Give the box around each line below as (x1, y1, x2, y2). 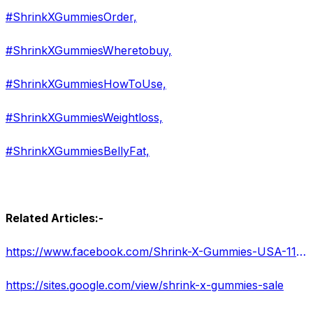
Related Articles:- (6, 211, 103, 226)
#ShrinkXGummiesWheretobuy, (6, 43, 172, 58)
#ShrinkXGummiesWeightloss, (6, 110, 163, 125)
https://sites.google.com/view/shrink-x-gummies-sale (6, 278, 284, 293)
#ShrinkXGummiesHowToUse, (6, 77, 166, 92)
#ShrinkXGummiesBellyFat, (6, 144, 150, 159)
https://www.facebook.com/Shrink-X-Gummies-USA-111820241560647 (296, 245, 306, 259)
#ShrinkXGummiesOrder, (6, 10, 137, 24)
